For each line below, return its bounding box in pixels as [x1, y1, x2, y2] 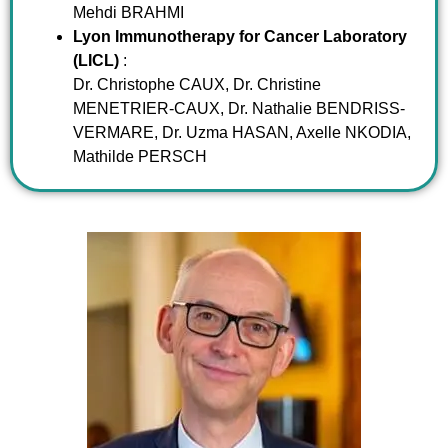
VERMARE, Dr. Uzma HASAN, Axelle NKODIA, [73, 123, 411, 141]
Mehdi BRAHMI [73, 3, 184, 21]
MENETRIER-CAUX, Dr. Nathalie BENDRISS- [73, 99, 405, 117]
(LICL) [73, 51, 119, 69]
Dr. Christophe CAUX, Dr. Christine [73, 75, 321, 93]
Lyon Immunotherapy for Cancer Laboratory [73, 27, 407, 45]
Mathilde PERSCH [73, 147, 207, 165]
